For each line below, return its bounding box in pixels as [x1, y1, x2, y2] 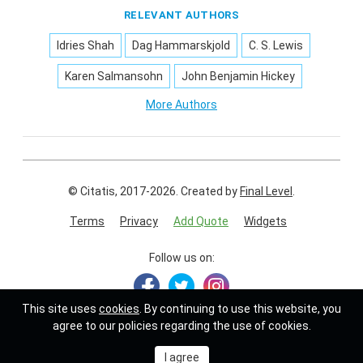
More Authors [146, 97, 217, 111]
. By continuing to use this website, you [139, 302, 341, 315]
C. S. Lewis [248, 38, 303, 52]
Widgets [244, 214, 287, 228]
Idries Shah [57, 38, 115, 52]
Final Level [240, 184, 293, 198]
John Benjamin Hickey [181, 69, 295, 83]
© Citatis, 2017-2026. [68, 184, 181, 198]
